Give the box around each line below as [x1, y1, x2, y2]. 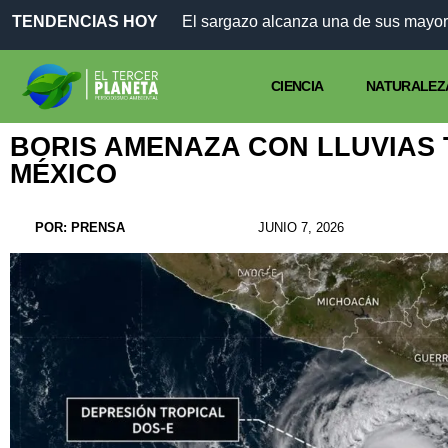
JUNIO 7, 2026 [258, 220, 345, 236]
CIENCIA [271, 78, 324, 95]
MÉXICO [10, 159, 117, 190]
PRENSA [67, 220, 125, 236]
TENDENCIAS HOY [12, 13, 158, 30]
